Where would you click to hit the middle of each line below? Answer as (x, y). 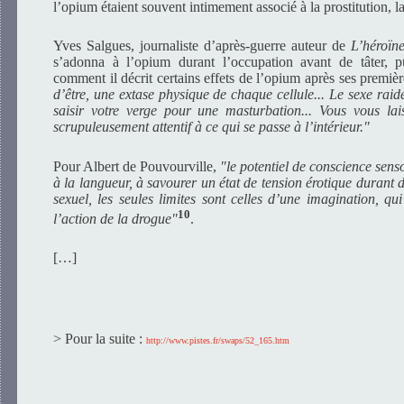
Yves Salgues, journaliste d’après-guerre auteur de (202, 46)
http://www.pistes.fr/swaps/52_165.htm (218, 340)
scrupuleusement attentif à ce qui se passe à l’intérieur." (211, 127)
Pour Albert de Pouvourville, (137, 166)
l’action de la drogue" (115, 218)
